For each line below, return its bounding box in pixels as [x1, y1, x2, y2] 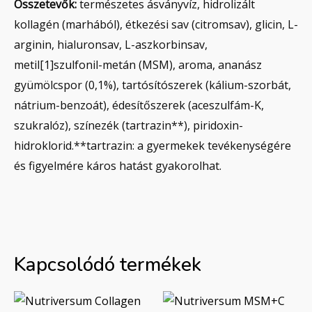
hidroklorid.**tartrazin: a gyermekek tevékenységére [14, 137, 291, 153]
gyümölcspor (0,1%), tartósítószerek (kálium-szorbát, [14, 77, 291, 93]
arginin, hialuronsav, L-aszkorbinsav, [14, 36, 208, 52]
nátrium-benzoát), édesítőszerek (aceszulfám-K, [14, 97, 264, 113]
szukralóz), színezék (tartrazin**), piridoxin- [14, 117, 243, 133]
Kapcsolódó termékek [14, 251, 201, 278]
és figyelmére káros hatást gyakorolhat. [14, 157, 221, 173]
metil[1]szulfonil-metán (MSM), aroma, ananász [14, 56, 262, 72]
